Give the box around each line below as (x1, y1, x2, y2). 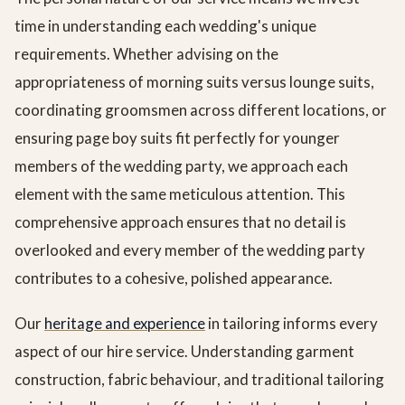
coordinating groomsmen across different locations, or (14, 100, 387, 120)
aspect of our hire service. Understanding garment (14, 342, 354, 362)
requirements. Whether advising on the (14, 44, 278, 64)
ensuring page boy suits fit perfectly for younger (14, 128, 340, 148)
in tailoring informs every (205, 314, 378, 334)
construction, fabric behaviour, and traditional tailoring (14, 370, 384, 390)
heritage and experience (44, 314, 205, 334)
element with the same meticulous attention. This (14, 184, 345, 204)
